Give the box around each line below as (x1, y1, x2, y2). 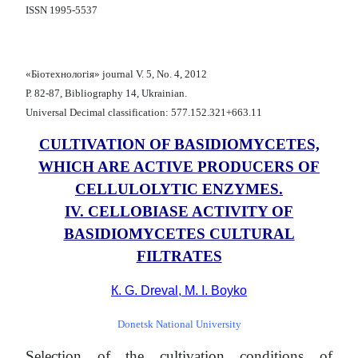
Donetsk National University (117, 318, 241, 331)
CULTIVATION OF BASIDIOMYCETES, (38, 136, 320, 153)
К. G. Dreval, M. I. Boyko (111, 284, 247, 298)
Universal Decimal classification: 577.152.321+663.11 (26, 106, 262, 119)
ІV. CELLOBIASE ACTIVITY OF (65, 203, 293, 221)
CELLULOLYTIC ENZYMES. (75, 181, 283, 198)
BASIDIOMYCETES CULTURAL (63, 225, 295, 243)
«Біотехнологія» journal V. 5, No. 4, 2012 (26, 68, 207, 81)
